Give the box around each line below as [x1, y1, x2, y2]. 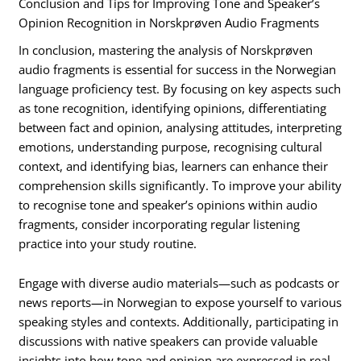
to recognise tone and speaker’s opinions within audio [19, 196, 318, 213]
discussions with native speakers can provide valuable [19, 333, 318, 350]
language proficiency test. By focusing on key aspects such [19, 80, 342, 97]
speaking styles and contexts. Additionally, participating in [19, 313, 339, 330]
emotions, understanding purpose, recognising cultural [19, 138, 323, 155]
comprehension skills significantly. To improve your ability [19, 176, 342, 193]
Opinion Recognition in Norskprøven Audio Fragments [19, 14, 320, 31]
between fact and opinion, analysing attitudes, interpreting [19, 118, 342, 135]
